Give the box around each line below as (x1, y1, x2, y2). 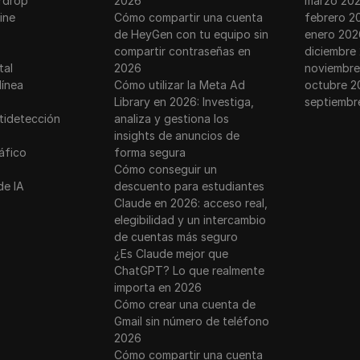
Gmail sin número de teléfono (114, 314, 270, 328)
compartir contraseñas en (114, 44, 252, 58)
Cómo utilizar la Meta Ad (114, 78, 246, 92)
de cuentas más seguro (114, 230, 239, 243)
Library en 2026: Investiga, (114, 95, 255, 108)
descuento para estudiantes (114, 179, 265, 193)
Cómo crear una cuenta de (114, 297, 256, 311)
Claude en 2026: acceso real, (114, 196, 268, 210)
